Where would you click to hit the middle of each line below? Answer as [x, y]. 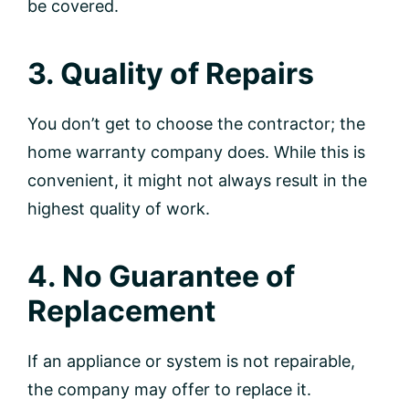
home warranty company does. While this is [196, 152]
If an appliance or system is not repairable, [191, 361]
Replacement [121, 310]
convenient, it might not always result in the [197, 180]
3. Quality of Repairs [171, 73]
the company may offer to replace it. [169, 389]
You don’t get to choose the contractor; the [196, 123]
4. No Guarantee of [161, 276]
